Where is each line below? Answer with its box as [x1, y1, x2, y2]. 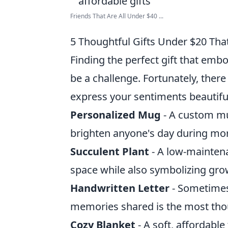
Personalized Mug [70, 108, 161, 122]
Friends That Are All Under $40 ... [70, 12, 163, 20]
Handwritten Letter [70, 181, 169, 195]
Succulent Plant [70, 145, 149, 158]
